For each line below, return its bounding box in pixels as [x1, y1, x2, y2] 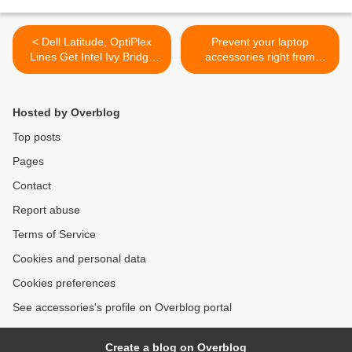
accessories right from [205, 50, 315, 63]
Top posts [13, 130, 60, 143]
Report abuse [13, 203, 80, 216]
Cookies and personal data [13, 252, 146, 265]
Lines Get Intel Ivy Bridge [29, 50, 155, 63]
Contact [13, 179, 51, 192]
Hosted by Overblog [13, 106, 120, 119]
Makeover [67, 65, 117, 78]
